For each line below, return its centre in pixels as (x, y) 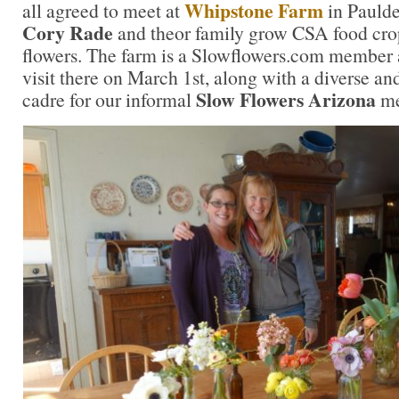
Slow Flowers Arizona (286, 99)
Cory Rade (68, 32)
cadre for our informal (109, 99)
